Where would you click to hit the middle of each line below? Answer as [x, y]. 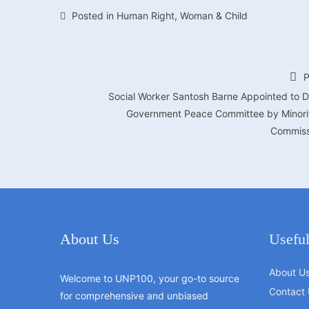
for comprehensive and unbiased [134, 296]
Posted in [93, 16]
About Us [90, 239]
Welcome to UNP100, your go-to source [150, 278]
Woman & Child [214, 16]
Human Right [146, 16]
